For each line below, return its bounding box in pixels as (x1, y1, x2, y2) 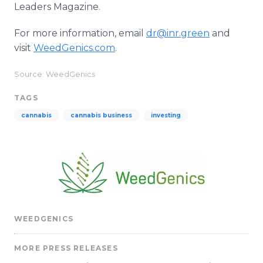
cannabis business (70, 112, 132, 119)
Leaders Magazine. (14, 1, 100, 12)
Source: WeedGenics (14, 70, 95, 79)
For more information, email (14, 28, 146, 39)
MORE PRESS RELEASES (14, 244, 118, 253)
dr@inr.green (146, 28, 210, 39)
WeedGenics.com (33, 42, 115, 53)
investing (151, 112, 181, 119)
